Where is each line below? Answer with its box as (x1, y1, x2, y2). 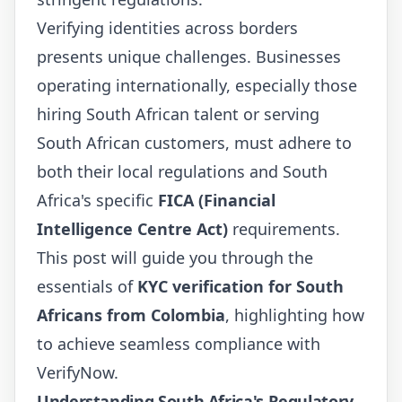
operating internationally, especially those (37, 74, 357, 96)
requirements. (228, 217, 340, 240)
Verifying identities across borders (37, 16, 298, 39)
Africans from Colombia (37, 303, 225, 326)
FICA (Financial (158, 188, 275, 211)
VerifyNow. (37, 361, 118, 383)
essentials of (37, 275, 137, 297)
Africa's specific (37, 188, 158, 211)
